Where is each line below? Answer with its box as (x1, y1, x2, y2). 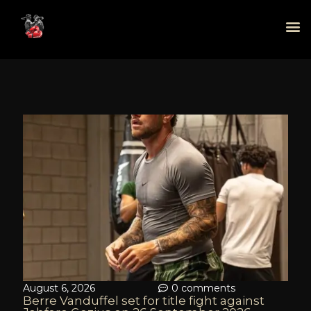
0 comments (171, 282, 235, 294)
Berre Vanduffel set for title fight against (23, 294, 264, 308)
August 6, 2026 (23, 282, 95, 294)
